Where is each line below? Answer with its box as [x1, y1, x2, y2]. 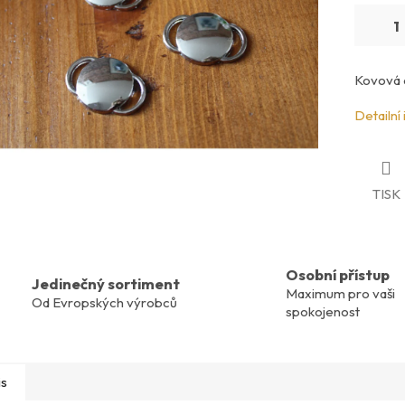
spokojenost [286, 303, 360, 321]
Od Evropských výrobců [32, 294, 177, 312]
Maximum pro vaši [286, 285, 395, 303]
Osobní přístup [286, 265, 390, 285]
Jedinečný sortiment [32, 274, 180, 294]
